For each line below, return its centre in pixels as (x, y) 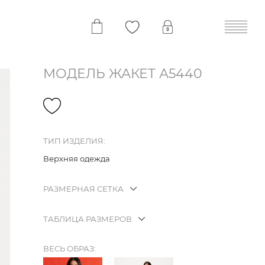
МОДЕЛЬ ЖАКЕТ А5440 (123, 74)
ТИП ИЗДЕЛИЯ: (74, 141)
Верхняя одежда (77, 159)
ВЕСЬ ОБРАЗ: (70, 249)
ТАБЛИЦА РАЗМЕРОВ (88, 219)
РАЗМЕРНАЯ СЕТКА (83, 189)
